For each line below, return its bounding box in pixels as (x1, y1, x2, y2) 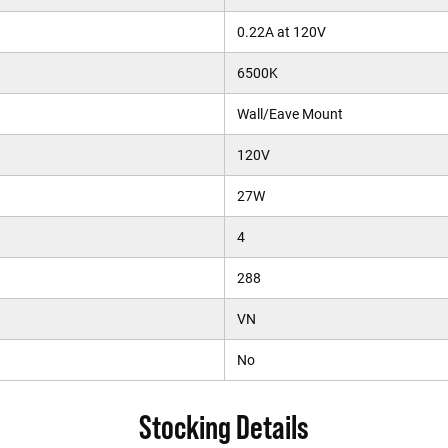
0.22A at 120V (236, 24, 326, 40)
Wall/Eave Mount (236, 106, 343, 122)
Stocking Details (139, 408, 309, 446)
